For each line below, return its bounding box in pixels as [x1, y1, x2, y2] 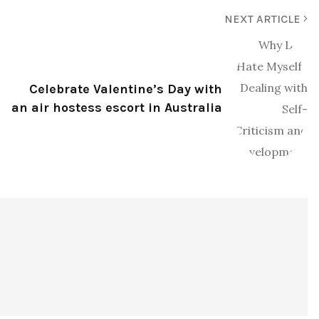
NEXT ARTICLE [224, 11, 303, 26]
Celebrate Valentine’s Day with [29, 80, 222, 97]
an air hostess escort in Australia [11, 99, 222, 115]
